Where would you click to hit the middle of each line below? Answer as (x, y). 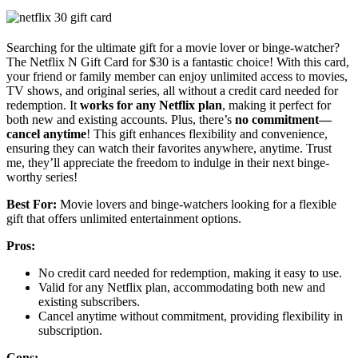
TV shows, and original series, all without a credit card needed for (172, 90)
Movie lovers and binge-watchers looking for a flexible (197, 204)
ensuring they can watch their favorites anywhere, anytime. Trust (169, 148)
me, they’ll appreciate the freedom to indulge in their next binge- (168, 162)
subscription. (70, 330)
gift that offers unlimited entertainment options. (124, 218)
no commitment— (283, 119)
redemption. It (43, 105)
